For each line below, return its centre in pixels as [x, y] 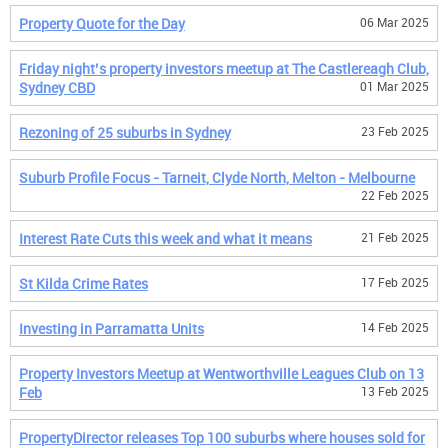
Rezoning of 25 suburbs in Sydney [125, 132]
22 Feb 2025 [395, 195]
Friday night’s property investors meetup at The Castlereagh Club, [224, 68]
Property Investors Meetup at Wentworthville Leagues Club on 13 [221, 373]
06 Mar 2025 [394, 22]
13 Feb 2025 [395, 391]
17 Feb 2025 [395, 282]
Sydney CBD [57, 87]
